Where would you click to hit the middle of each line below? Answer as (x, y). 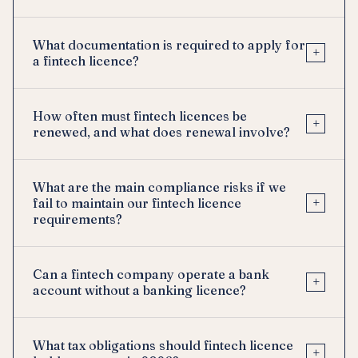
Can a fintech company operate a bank (151, 274)
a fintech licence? (86, 60)
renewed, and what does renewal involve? (161, 131)
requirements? (78, 219)
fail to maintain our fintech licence (137, 203)
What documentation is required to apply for (169, 44)
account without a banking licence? (139, 290)
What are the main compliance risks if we (159, 187)
